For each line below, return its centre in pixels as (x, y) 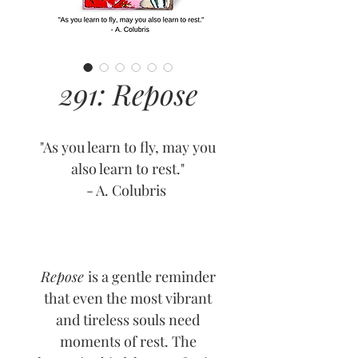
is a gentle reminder (150, 276)
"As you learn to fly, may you (128, 147)
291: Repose (128, 93)
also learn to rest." (128, 169)
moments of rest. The (128, 341)
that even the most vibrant (128, 298)
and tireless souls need (128, 320)
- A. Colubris (128, 190)
